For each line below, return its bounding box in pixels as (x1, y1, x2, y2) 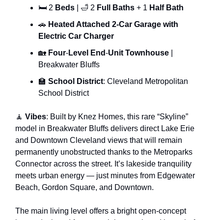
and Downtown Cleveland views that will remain (15, 136, 182, 144)
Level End (68, 48, 106, 57)
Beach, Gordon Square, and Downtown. (15, 183, 154, 192)
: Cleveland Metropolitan (103, 77, 188, 85)
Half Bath (149, 3, 184, 12)
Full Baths (97, 3, 137, 12)
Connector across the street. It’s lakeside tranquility (15, 159, 192, 168)
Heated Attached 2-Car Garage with (48, 20, 178, 28)
